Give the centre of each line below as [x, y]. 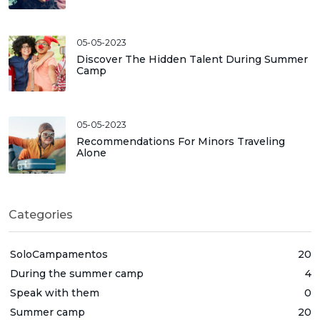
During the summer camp [77, 274]
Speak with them [55, 293]
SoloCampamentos [59, 254]
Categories [41, 215]
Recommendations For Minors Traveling [181, 141]
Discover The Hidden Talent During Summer [192, 59]
